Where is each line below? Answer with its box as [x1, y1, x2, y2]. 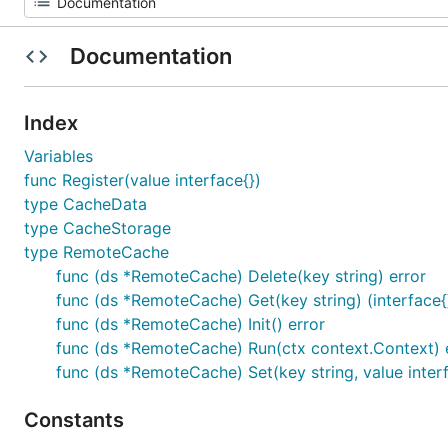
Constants [24, 408, 129, 432]
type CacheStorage [24, 218, 171, 238]
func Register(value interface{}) [24, 170, 261, 190]
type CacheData [24, 194, 147, 214]
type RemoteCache [24, 242, 169, 262]
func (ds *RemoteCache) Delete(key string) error [56, 266, 426, 286]
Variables [24, 146, 93, 166]
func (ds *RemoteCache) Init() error [56, 314, 325, 334]
